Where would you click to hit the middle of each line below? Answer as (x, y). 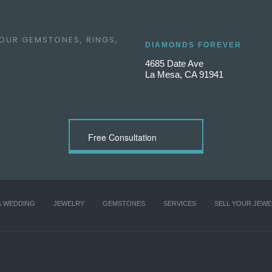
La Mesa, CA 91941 (184, 74)
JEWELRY (69, 203)
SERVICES (180, 203)
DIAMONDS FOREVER (193, 45)
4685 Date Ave (174, 63)
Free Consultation (122, 137)
